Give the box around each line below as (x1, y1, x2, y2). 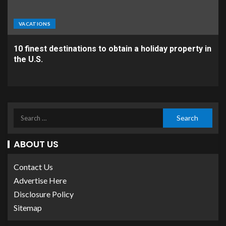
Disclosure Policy (14, 189, 74, 199)
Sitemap (14, 203, 42, 212)
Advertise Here (14, 176, 67, 185)
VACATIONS (19, 21, 51, 27)
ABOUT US (14, 138, 59, 150)
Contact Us (14, 162, 53, 172)
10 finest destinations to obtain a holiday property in (14, 44, 211, 53)
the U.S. (14, 54, 43, 64)
